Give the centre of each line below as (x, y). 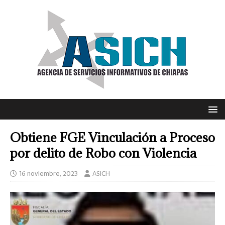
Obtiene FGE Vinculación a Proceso (113, 137)
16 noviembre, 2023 (48, 174)
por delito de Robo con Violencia (103, 153)
